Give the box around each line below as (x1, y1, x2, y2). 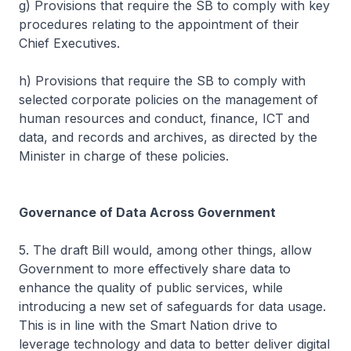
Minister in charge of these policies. (19, 147, 229, 164)
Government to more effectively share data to (19, 260, 291, 277)
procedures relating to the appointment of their (19, 16, 299, 32)
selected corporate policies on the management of (19, 91, 318, 107)
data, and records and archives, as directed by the (19, 128, 317, 145)
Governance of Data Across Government (19, 204, 276, 220)
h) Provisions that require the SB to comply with (19, 72, 306, 89)
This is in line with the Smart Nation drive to (19, 317, 277, 333)
